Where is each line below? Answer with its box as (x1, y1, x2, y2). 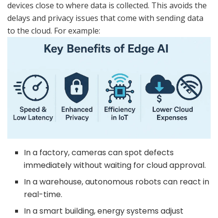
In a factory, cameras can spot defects (24, 146, 174, 158)
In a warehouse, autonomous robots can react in (24, 176, 210, 187)
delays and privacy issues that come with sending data (7, 12, 203, 23)
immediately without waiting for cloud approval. (24, 159, 206, 171)
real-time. (24, 188, 63, 200)
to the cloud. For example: (7, 25, 100, 36)
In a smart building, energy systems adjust (24, 205, 184, 217)
